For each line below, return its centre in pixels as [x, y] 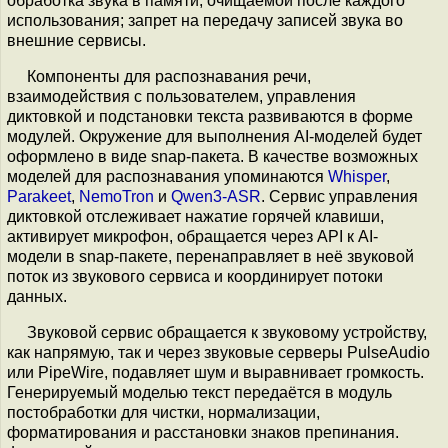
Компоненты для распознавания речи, [169, 76]
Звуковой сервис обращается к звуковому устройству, [227, 332]
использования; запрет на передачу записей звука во [205, 20]
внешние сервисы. [76, 40]
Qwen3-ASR [216, 196]
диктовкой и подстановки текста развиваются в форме [210, 116]
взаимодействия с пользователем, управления [181, 96]
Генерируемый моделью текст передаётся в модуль [199, 392]
